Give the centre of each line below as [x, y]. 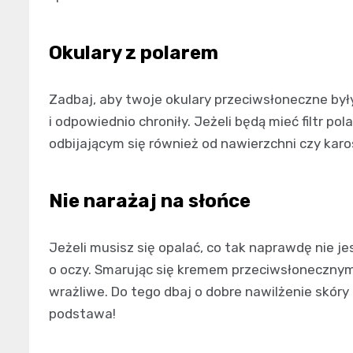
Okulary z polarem [134, 52]
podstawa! [82, 313]
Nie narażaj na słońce [150, 201]
